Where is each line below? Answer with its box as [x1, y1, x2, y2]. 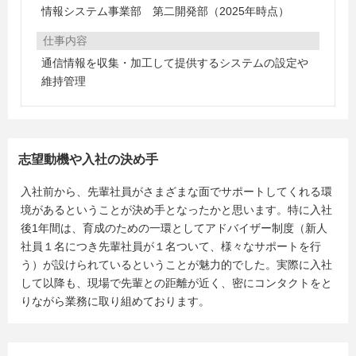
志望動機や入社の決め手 [18, 153, 158, 166]
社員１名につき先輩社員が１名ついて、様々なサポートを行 [21, 240, 321, 253]
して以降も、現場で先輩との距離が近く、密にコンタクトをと [21, 277, 332, 289]
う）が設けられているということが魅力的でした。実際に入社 [21, 258, 332, 271]
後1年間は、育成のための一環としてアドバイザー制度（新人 [21, 222, 327, 234]
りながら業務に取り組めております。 [21, 295, 210, 308]
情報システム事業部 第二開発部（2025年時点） [41, 5, 289, 17]
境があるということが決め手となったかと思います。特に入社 [21, 203, 332, 216]
